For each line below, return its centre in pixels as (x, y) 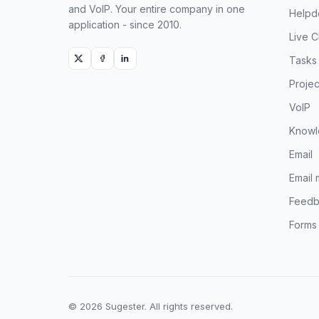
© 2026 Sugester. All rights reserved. (151, 306)
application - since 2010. (125, 25)
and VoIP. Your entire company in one (157, 9)
